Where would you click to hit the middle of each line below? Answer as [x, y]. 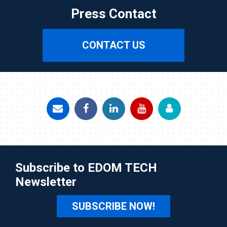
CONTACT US [113, 45]
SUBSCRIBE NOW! [113, 206]
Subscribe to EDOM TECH [86, 167]
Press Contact [113, 13]
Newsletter [46, 182]
